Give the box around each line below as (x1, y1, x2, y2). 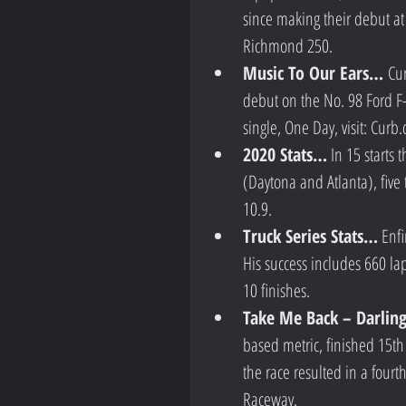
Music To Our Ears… (243, 61, 388, 86)
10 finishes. (243, 278, 324, 304)
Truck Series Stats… (243, 224, 378, 249)
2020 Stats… (243, 142, 327, 168)
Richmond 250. (243, 34, 340, 59)
